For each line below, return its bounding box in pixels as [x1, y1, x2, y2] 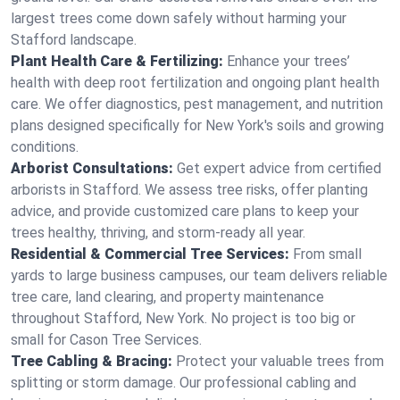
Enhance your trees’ [227, 53, 350, 70]
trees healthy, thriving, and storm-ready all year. [11, 224, 305, 241]
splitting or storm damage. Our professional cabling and [11, 374, 356, 391]
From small [293, 246, 362, 262]
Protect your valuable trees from [176, 353, 384, 370]
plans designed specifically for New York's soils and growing [11, 117, 384, 134]
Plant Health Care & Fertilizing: [11, 53, 223, 70]
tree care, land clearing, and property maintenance [11, 288, 324, 305]
